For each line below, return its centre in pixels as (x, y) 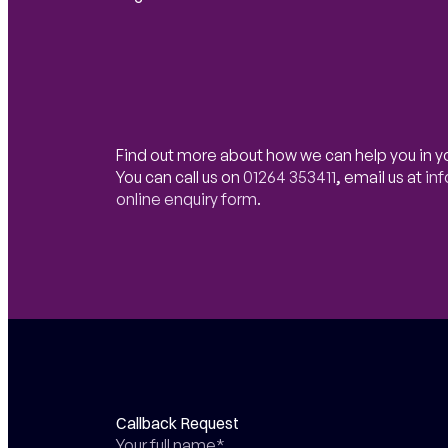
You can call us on (179, 176)
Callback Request (177, 422)
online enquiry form (186, 198)
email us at (384, 176)
